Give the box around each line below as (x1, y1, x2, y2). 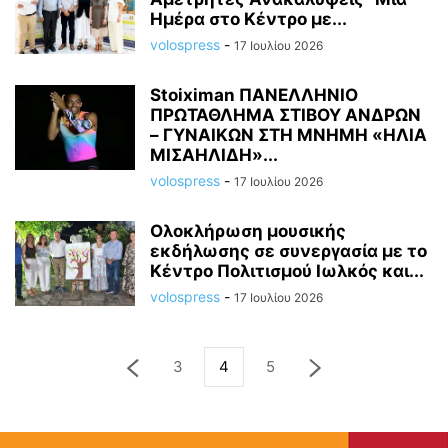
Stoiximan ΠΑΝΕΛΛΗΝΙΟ (150, 84, 358, 105)
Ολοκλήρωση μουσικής (150, 220, 346, 241)
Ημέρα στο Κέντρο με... (150, 8, 347, 29)
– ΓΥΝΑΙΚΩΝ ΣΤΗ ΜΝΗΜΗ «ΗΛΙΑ (150, 124, 427, 145)
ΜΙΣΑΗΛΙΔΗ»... (150, 144, 278, 165)
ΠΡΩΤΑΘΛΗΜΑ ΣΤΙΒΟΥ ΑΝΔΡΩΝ (150, 104, 421, 125)
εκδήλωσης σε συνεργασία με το (150, 240, 427, 261)
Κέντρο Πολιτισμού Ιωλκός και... (150, 260, 424, 281)
